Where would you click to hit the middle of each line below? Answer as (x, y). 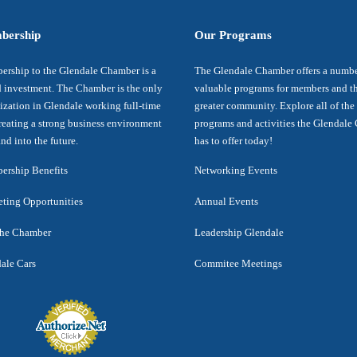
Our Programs (233, 35)
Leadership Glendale (239, 232)
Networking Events (236, 170)
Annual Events (226, 201)
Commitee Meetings (238, 263)
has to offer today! (233, 141)
